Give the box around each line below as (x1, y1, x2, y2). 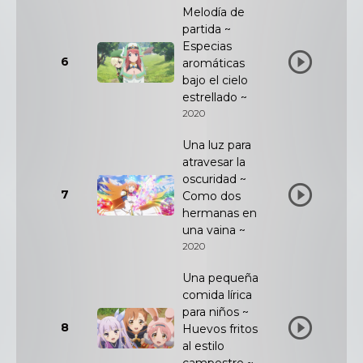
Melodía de (182, 5, 245, 19)
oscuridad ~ (182, 172, 246, 186)
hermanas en (182, 206, 257, 220)
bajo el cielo (182, 73, 248, 88)
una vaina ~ (182, 223, 246, 237)
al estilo (182, 339, 224, 353)
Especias (182, 39, 232, 53)
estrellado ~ (182, 90, 247, 105)
